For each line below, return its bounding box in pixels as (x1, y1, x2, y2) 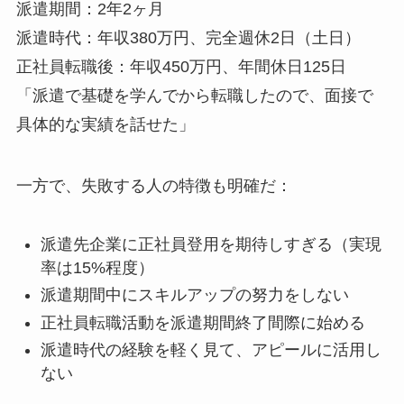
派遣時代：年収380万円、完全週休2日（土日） (15, 29, 361, 48)
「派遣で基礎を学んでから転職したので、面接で (15, 87, 373, 106)
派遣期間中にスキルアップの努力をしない (40, 286, 349, 305)
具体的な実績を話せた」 (15, 115, 195, 134)
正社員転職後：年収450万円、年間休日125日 (15, 58, 346, 77)
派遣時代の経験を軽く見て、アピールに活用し (40, 341, 381, 360)
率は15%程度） (40, 258, 154, 277)
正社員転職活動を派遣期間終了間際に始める (40, 313, 365, 332)
